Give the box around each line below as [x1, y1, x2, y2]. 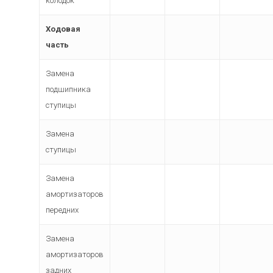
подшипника [46, 85, 91, 94]
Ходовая [46, 24, 81, 34]
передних [46, 205, 79, 214]
